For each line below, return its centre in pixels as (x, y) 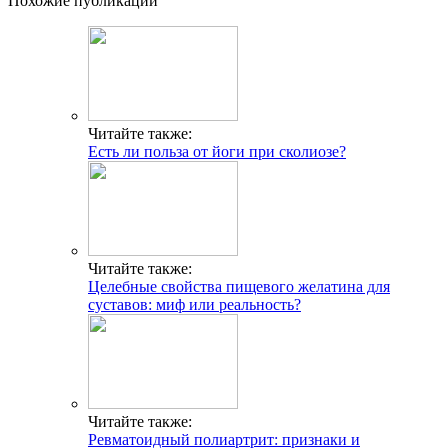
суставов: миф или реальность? (194, 305)
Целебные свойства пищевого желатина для (239, 287)
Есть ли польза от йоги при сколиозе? (217, 152)
